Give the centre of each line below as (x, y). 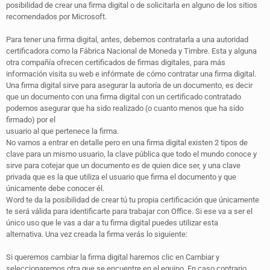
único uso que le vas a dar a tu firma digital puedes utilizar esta (112, 222)
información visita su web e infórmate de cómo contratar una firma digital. (131, 74)
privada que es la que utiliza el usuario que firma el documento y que (121, 177)
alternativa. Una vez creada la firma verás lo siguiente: (97, 234)
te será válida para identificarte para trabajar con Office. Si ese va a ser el (129, 211)
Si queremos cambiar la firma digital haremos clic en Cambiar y (113, 257)
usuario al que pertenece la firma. (62, 131)
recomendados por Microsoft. (56, 16)
